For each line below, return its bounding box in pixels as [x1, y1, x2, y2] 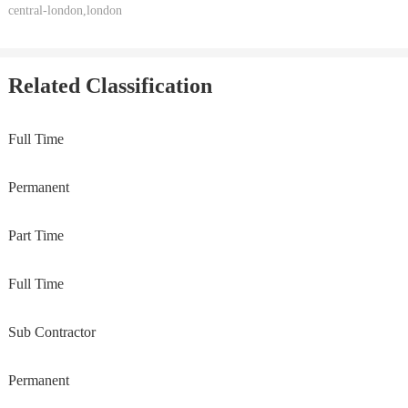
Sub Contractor [7, 323, 96, 340]
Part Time [7, 227, 64, 243]
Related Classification [7, 73, 212, 97]
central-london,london [7, 3, 122, 17]
